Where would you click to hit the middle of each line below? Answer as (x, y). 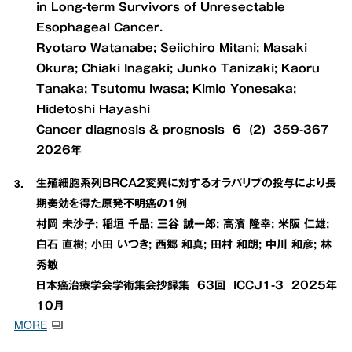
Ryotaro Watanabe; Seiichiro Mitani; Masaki (172, 48)
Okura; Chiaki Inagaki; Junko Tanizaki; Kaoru (178, 69)
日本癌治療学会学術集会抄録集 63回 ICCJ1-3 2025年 (187, 286)
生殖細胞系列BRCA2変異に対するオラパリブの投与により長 (186, 183)
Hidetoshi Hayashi (93, 110)
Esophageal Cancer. (99, 28)
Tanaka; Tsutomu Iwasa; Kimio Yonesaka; (166, 89)
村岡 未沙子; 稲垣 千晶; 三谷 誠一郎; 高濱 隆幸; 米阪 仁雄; (183, 224)
